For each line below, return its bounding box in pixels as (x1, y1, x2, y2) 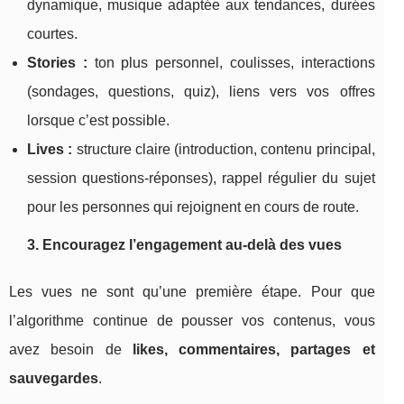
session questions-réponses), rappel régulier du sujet (27, 170, 375, 187)
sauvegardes (9, 371, 98, 387)
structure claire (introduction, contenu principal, (72, 142, 375, 158)
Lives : (27, 142, 73, 158)
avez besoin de (9, 342, 133, 358)
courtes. (27, 26, 78, 42)
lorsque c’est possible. (27, 113, 170, 129)
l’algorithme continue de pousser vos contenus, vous (9, 313, 375, 329)
